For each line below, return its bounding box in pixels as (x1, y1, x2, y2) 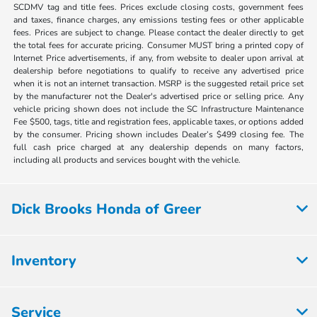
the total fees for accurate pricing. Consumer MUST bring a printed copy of (13, 39, 304, 51)
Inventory (11, 250, 76, 270)
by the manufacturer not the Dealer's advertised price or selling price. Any (13, 90, 304, 102)
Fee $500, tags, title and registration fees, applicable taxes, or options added (13, 115, 304, 127)
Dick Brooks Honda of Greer (11, 199, 201, 219)
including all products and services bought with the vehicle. (13, 154, 241, 166)
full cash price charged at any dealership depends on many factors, (13, 141, 304, 153)
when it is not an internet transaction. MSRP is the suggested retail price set (13, 77, 304, 89)
